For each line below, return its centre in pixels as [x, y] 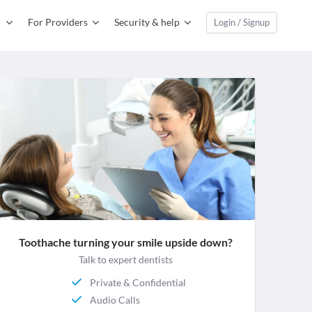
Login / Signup [242, 22]
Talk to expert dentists [125, 260]
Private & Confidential [138, 282]
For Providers [58, 22]
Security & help [147, 22]
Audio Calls [115, 299]
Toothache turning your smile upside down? [125, 242]
